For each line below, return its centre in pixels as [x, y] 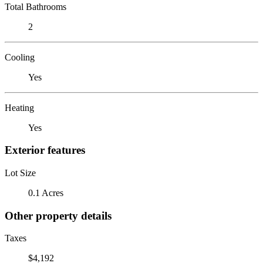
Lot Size [20, 173]
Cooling [20, 57]
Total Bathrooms [36, 6]
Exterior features [45, 150]
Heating [19, 107]
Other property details [58, 215]
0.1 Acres [46, 193]
